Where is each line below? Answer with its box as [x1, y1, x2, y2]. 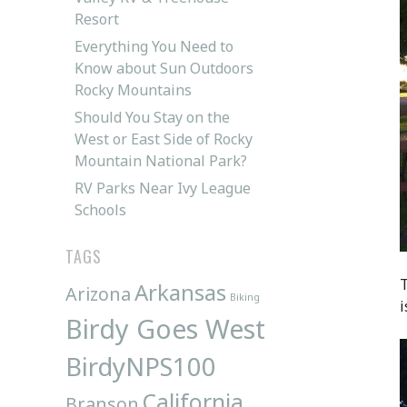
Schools [74, 199, 126, 220]
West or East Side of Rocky [74, 128, 253, 149]
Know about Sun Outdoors [74, 57, 253, 78]
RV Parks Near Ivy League [74, 177, 251, 198]
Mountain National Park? [74, 150, 247, 171]
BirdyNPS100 [65, 349, 216, 383]
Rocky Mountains [74, 79, 192, 100]
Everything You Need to [74, 35, 233, 56]
